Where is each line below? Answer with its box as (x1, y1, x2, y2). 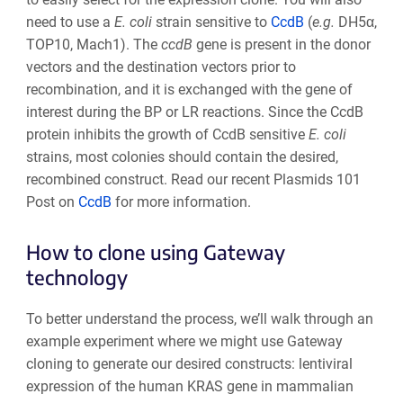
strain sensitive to (151, 13, 271, 31)
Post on (25, 193, 78, 210)
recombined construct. (25, 170, 171, 188)
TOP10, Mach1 (25, 35, 121, 53)
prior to (250, 58, 296, 76)
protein (25, 125, 70, 143)
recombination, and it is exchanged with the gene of (25, 80, 353, 98)
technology (25, 264, 128, 290)
